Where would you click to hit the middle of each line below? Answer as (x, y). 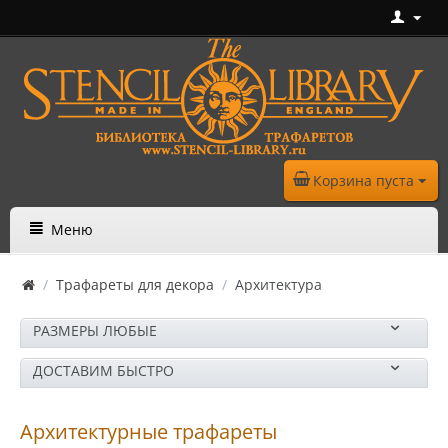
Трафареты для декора (135, 284)
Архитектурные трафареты (148, 431)
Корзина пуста (363, 180)
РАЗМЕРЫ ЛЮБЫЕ (95, 330)
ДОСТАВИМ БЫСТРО (103, 370)
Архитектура (278, 284)
